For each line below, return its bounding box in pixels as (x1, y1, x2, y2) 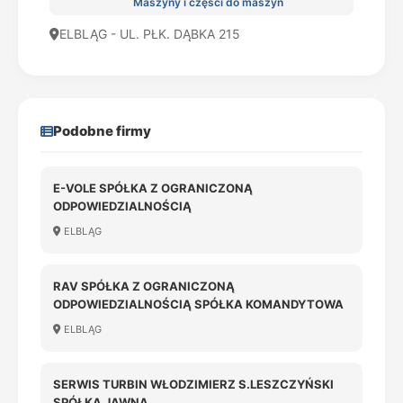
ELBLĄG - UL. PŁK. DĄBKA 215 (59, 26, 240, 41)
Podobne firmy (53, 122, 151, 139)
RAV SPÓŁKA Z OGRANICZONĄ (53, 279, 235, 293)
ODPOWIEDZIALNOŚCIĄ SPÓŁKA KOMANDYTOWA (53, 297, 344, 311)
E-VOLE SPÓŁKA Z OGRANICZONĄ (53, 181, 253, 195)
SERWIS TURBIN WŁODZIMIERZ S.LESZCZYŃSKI (53, 377, 334, 391)
